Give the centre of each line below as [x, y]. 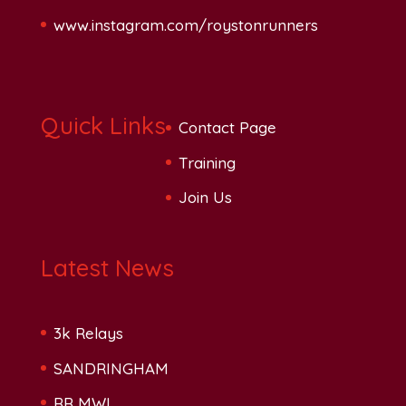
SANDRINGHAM [111, 368]
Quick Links [103, 126]
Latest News [107, 268]
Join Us [205, 198]
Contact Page [227, 128]
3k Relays [88, 333]
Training [207, 162]
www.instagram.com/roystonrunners [185, 24]
